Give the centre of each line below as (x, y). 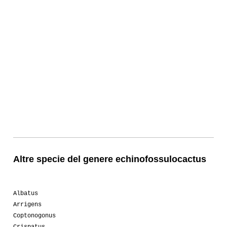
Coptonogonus (34, 216)
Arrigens (27, 204)
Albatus (26, 193)
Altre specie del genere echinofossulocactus (110, 159)
